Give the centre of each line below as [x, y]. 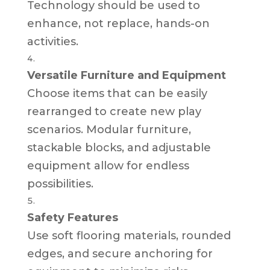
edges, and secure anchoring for [120, 253]
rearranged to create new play [114, 111]
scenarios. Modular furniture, [109, 129]
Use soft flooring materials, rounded [129, 235]
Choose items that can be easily [117, 93]
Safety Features [72, 217]
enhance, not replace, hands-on [118, 23]
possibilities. [60, 184]
